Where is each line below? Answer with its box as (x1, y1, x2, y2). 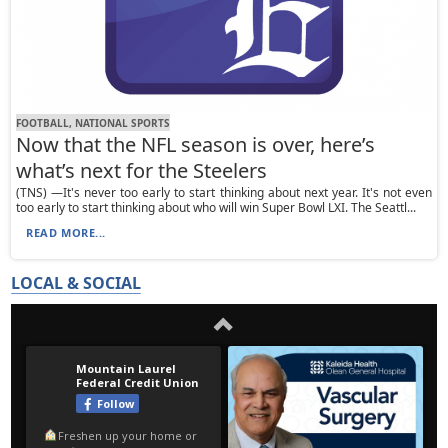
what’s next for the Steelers (16, 157, 268, 185)
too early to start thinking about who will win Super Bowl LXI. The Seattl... (16, 199, 417, 217)
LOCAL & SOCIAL (11, 272, 142, 295)
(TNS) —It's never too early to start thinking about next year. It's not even (16, 184, 432, 202)
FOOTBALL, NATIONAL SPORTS (16, 115, 171, 130)
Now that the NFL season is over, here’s (16, 131, 376, 159)
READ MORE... (26, 225, 106, 241)
